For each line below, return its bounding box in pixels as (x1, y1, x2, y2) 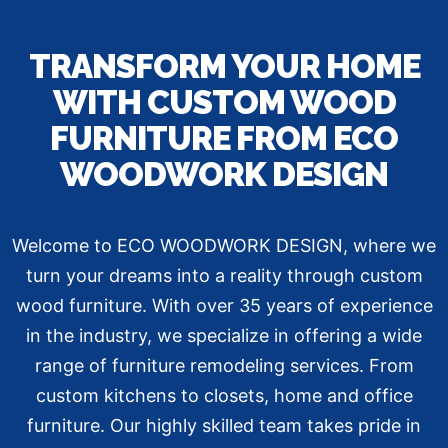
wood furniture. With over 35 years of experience (15, 295, 433, 317)
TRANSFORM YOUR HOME (28, 47, 420, 87)
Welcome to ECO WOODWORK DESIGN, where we (12, 235, 436, 257)
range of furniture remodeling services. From (34, 355, 414, 377)
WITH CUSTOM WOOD (52, 83, 396, 123)
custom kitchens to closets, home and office (35, 385, 413, 407)
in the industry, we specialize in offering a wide (26, 325, 422, 347)
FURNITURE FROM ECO (50, 119, 398, 159)
